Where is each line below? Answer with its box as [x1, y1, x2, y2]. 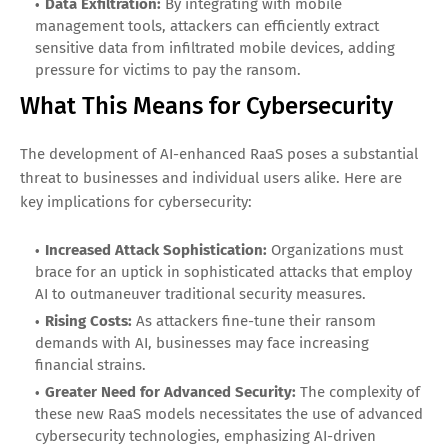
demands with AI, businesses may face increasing [35, 333, 369, 352]
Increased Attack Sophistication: [45, 240, 267, 259]
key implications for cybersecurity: [20, 192, 252, 211]
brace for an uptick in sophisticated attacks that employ [35, 262, 412, 281]
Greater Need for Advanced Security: [45, 382, 296, 401]
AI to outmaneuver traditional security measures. [35, 284, 366, 303]
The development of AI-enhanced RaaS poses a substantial [20, 144, 418, 163]
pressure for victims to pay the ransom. [35, 60, 301, 79]
